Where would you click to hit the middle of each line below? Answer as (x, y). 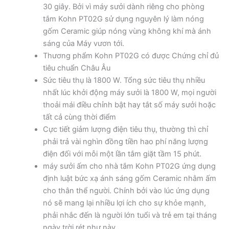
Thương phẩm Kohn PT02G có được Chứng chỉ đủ (131, 56)
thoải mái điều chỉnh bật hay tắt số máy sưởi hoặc (129, 105)
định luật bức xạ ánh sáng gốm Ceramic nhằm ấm (129, 179)
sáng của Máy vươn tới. (83, 44)
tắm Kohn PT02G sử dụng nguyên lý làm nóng (123, 19)
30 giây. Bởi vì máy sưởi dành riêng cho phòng (123, 7)
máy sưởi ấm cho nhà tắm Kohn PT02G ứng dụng (129, 166)
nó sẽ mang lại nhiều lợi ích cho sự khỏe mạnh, (124, 203)
